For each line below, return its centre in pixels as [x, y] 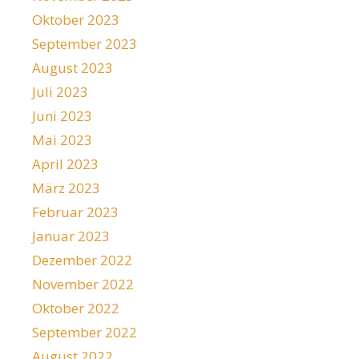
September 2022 [85, 332]
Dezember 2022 [82, 260]
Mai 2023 [62, 139]
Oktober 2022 [76, 308]
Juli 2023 [60, 91]
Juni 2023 [62, 115]
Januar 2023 [71, 236]
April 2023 [65, 163]
